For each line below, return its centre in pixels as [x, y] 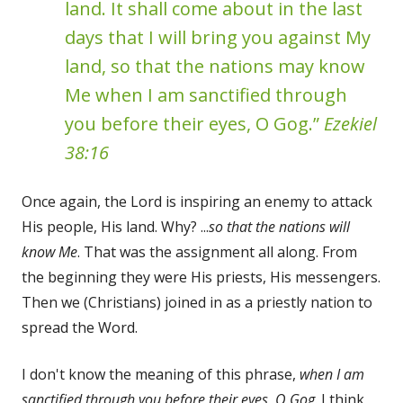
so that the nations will [279, 226]
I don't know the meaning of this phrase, [161, 374]
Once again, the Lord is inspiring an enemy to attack [197, 201]
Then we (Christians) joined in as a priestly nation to [197, 302]
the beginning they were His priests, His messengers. [201, 277]
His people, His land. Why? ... [115, 226]
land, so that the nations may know [215, 66]
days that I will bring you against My [218, 37]
